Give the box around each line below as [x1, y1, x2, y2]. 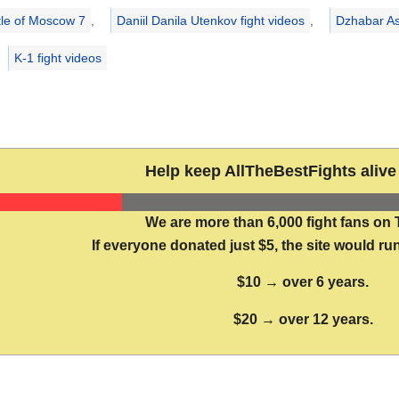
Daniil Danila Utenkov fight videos [116, 13, 305, 28]
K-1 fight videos [14, 51, 102, 66]
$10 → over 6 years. [237, 274, 369, 290]
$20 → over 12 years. [232, 312, 373, 328]
